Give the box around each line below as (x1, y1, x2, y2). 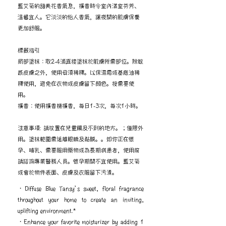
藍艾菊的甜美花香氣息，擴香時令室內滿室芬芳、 (18, 2, 140, 10)
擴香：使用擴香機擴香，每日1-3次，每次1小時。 (18, 101, 141, 109)
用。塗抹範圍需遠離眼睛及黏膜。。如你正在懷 (18, 135, 134, 143)
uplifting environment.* (18, 206, 76, 214)
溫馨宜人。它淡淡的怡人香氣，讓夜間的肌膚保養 (18, 13, 140, 21)
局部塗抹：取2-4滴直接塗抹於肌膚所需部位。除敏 (18, 57, 143, 65)
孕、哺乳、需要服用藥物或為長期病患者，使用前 (18, 146, 140, 154)
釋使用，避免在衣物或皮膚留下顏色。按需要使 (18, 79, 134, 87)
